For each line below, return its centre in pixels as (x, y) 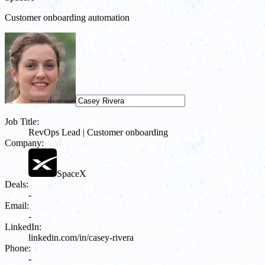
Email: (17, 205)
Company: (24, 143)
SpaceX (72, 173)
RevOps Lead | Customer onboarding (98, 132)
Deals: (17, 184)
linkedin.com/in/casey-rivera (81, 237)
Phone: (18, 248)
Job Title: (22, 121)
